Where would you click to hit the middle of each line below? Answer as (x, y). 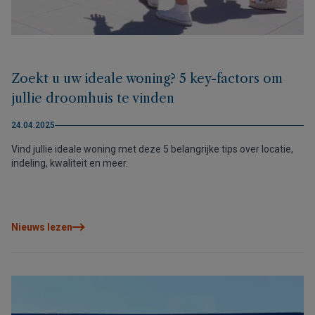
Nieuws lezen (42, 227)
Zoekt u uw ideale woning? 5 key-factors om (147, 79)
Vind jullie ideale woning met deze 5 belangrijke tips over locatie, (152, 149)
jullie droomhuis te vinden (93, 98)
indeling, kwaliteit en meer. (70, 163)
